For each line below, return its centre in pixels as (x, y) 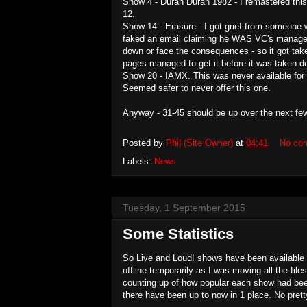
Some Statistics (178, 234)
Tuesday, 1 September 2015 (184, 207)
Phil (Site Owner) (199, 143)
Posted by (144, 143)
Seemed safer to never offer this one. (197, 88)
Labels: (138, 161)
